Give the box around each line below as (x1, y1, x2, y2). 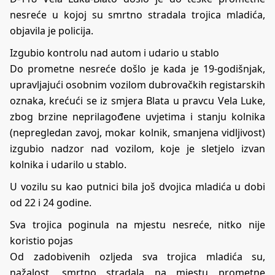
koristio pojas (10, 234, 73, 248)
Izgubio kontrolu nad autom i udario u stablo (10, 46, 219, 60)
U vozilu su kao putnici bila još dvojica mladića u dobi (10, 180, 265, 194)
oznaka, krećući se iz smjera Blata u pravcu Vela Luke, (10, 94, 265, 108)
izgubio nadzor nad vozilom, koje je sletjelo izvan (10, 142, 265, 156)
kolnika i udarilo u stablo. (10, 158, 126, 172)
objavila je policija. (10, 24, 93, 38)
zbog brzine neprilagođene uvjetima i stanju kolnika (10, 110, 265, 124)
